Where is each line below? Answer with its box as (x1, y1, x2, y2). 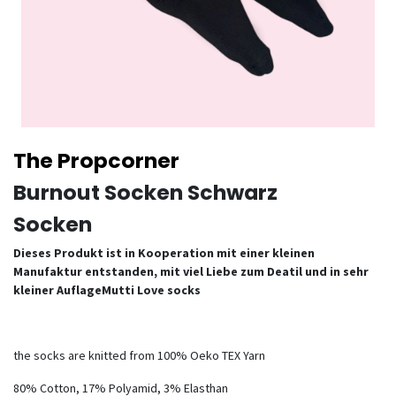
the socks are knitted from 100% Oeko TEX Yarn (13, 347, 265, 363)
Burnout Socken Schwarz (13, 178, 278, 207)
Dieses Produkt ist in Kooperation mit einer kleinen (13, 245, 315, 261)
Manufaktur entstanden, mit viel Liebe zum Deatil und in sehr (13, 263, 369, 279)
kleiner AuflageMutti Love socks (13, 282, 201, 298)
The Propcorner (13, 146, 179, 175)
